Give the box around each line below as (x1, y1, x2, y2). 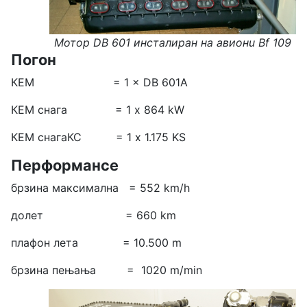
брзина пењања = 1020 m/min (11, 263, 206, 278)
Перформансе (11, 156, 119, 175)
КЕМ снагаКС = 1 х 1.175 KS (11, 130, 186, 145)
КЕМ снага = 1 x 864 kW (11, 103, 184, 117)
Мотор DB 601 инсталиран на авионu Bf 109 (54, 36, 291, 50)
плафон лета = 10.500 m (11, 236, 182, 250)
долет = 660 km (11, 208, 176, 223)
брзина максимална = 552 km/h (11, 181, 190, 195)
